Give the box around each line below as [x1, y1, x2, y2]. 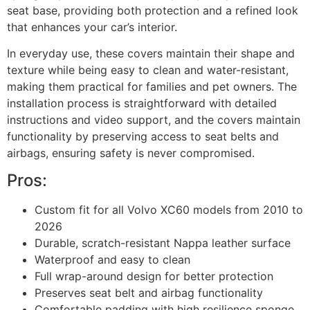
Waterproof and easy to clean [35, 253, 190, 267]
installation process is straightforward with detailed [7, 96, 277, 111]
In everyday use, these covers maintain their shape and [7, 46, 295, 61]
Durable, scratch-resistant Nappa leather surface [35, 236, 291, 250]
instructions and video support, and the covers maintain [7, 113, 300, 127]
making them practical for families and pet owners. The [7, 80, 297, 94]
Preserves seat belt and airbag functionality [35, 286, 263, 300]
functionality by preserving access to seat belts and [7, 129, 279, 144]
